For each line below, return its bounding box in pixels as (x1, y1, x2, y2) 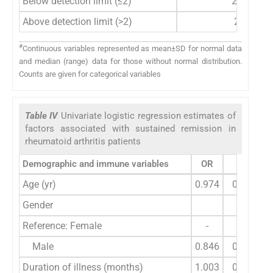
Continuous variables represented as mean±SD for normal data (23, 43, 242, 53)
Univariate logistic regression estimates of (60, 110, 236, 122)
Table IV (25, 110, 61, 122)
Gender (23, 199, 53, 211)
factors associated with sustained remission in (25, 123, 236, 135)
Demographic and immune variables (23, 158, 169, 170)
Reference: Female (23, 220, 102, 232)
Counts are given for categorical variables (19, 69, 161, 79)
